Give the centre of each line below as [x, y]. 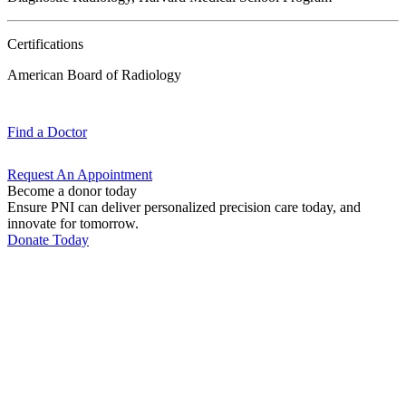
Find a [27, 132]
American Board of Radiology [94, 75]
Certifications [45, 44]
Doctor [67, 132]
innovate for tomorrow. [73, 224]
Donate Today [48, 240]
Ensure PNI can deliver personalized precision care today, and [184, 208]
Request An [42, 175]
